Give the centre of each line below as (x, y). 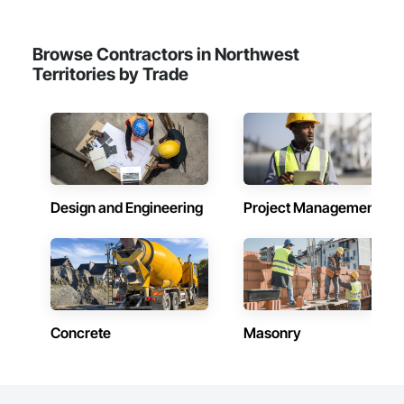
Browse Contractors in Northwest (166, 54)
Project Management (312, 207)
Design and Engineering (127, 207)
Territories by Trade (110, 74)
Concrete (81, 333)
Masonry (272, 333)
